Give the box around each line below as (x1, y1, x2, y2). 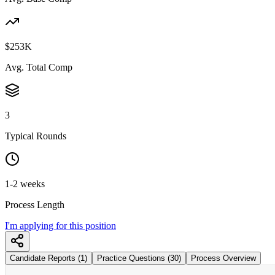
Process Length (5, 199, 64, 210)
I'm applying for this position (5, 220, 116, 231)
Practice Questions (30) (97, 253, 181, 263)
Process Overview (191, 253, 256, 263)
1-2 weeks (5, 178, 45, 189)
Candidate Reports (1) (10, 253, 87, 263)
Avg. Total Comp (5, 61, 72, 72)
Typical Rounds (5, 130, 66, 141)
